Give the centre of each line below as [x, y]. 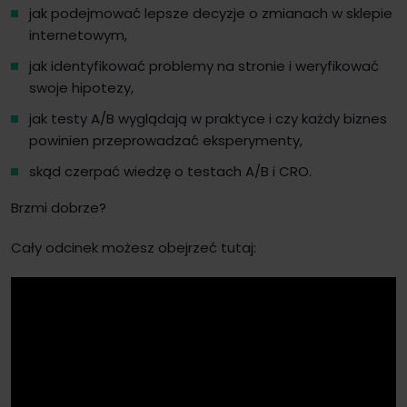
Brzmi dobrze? [59, 208]
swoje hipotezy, [81, 88]
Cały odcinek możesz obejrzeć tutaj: [134, 248]
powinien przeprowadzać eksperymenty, [166, 140]
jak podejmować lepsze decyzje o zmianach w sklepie [211, 13]
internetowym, [78, 35]
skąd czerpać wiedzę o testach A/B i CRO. [170, 171]
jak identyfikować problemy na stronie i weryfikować [204, 66]
